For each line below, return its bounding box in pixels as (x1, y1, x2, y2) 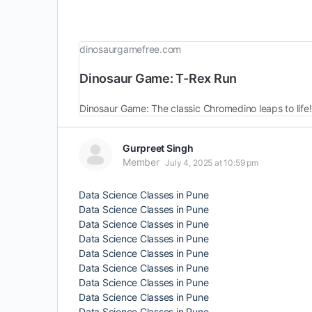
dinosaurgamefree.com (79, 43, 182, 55)
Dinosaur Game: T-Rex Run (79, 71, 237, 86)
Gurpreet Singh (123, 142, 194, 154)
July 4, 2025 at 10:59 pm (165, 157, 259, 168)
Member (123, 156, 159, 168)
